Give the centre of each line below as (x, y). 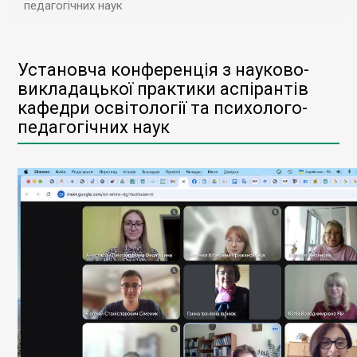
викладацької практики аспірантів (163, 89)
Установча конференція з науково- (163, 70)
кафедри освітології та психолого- (163, 108)
